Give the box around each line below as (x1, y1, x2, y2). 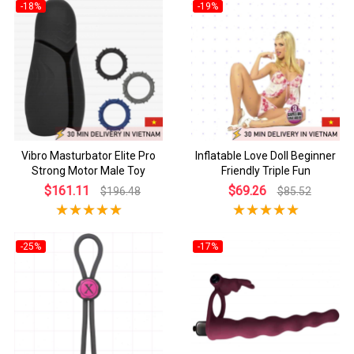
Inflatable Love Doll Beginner (195, 149, 336, 162)
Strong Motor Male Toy (32, 164, 145, 177)
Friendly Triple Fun (220, 164, 311, 177)
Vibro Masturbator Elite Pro (21, 149, 156, 162)
